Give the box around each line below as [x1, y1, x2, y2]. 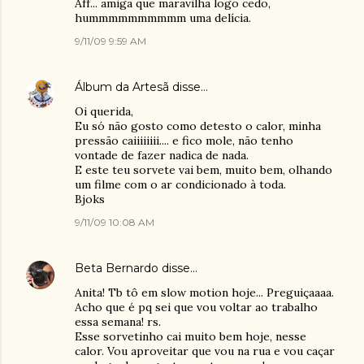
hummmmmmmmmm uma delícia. [75, 11, 251, 25]
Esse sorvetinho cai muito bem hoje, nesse [75, 329, 306, 344]
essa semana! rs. [75, 314, 161, 329]
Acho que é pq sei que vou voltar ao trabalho [75, 300, 318, 314]
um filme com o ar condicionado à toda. [75, 177, 286, 192]
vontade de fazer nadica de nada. [75, 148, 249, 162]
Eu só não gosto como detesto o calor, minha [75, 119, 321, 133]
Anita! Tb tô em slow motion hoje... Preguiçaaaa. [75, 285, 334, 300]
